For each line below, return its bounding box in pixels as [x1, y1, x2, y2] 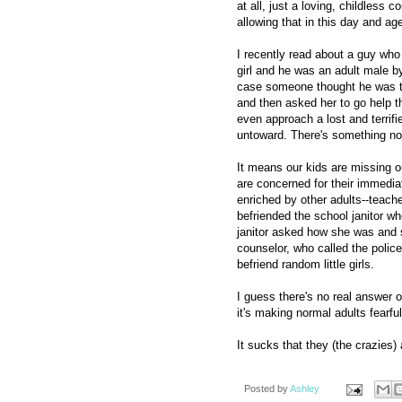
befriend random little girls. [237, 257, 374, 271]
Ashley [290, 382, 319, 394]
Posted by [244, 382, 290, 394]
